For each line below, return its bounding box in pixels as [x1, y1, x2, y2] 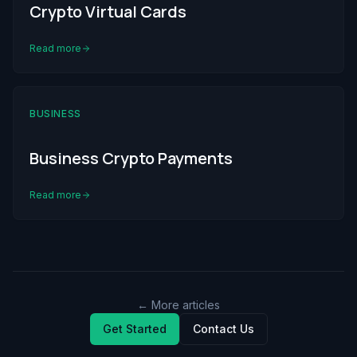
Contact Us [192, 322, 254, 336]
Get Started [102, 322, 167, 336]
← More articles [137, 298, 220, 312]
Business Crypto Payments [29, 147, 233, 170]
